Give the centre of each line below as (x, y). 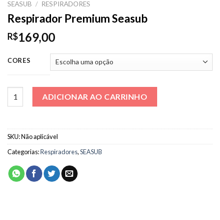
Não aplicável (40, 136)
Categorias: (24, 151)
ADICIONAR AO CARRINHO (95, 96)
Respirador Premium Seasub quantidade (73, 92)
